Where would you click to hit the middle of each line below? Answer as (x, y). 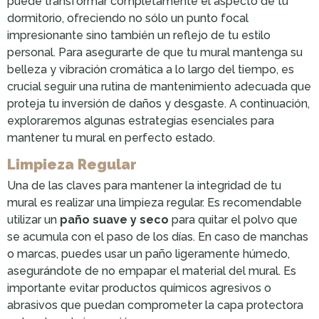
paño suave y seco (114, 220)
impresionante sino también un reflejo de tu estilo (139, 36)
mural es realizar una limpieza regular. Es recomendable (155, 203)
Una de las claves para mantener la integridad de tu (144, 186)
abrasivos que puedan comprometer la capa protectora (155, 305)
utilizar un (33, 220)
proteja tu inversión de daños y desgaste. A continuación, (158, 104)
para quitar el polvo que (233, 220)
